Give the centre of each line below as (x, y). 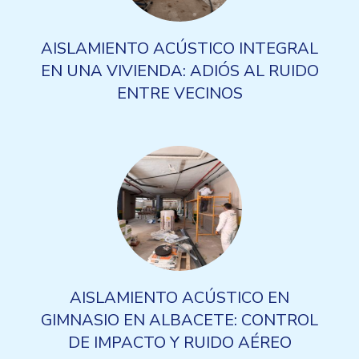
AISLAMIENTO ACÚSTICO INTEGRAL (179, 48)
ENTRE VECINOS (179, 93)
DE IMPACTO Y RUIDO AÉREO (179, 342)
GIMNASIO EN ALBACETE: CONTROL (179, 320)
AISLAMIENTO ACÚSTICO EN (179, 297)
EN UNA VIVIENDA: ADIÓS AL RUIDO (179, 71)
